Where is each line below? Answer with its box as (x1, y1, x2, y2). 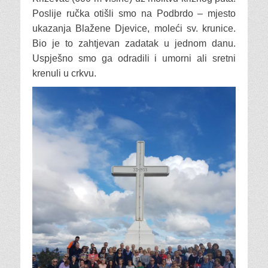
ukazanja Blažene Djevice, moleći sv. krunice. (32, 23, 236, 33)
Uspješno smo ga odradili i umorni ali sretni (32, 53, 236, 63)
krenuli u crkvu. (32, 68, 96, 78)
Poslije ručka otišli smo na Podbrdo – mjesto (32, 8, 236, 19)
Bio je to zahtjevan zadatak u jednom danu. (32, 38, 236, 48)
